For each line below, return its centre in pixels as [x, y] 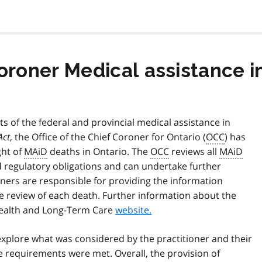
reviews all [194, 152]
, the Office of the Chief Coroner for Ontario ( [108, 137]
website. [133, 210]
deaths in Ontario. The [99, 152]
